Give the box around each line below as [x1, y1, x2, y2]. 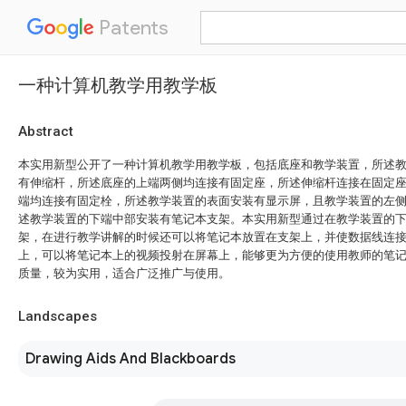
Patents [94, 15, 169, 40]
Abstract [18, 123, 73, 140]
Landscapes [18, 308, 97, 324]
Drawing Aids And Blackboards [25, 350, 236, 368]
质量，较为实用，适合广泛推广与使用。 [18, 266, 230, 280]
